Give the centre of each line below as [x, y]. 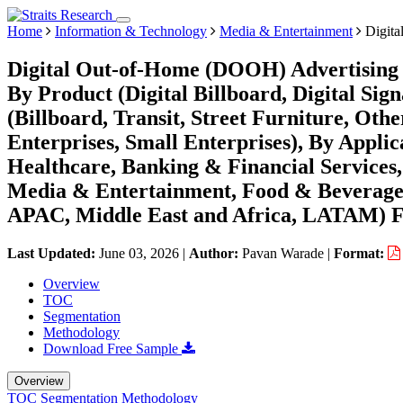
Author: [215, 253]
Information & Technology [131, 31]
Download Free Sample [112, 348]
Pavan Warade [283, 253]
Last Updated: [53, 253]
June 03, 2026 [139, 253]
